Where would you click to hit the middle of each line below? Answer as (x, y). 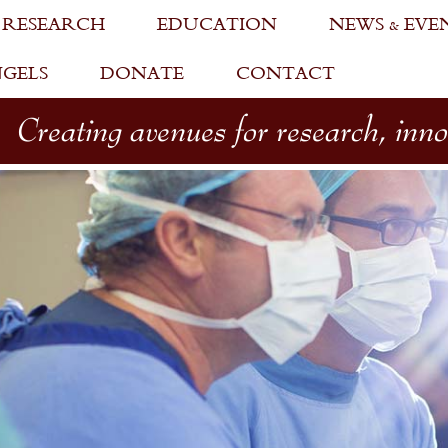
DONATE (142, 73)
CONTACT (285, 73)
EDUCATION (217, 24)
